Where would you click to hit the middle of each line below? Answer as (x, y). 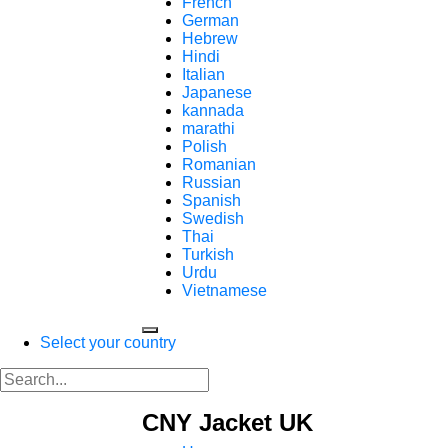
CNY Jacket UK (227, 422)
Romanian (219, 164)
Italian (203, 74)
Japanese (217, 92)
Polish (204, 146)
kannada (213, 110)
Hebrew (210, 38)
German (210, 20)
